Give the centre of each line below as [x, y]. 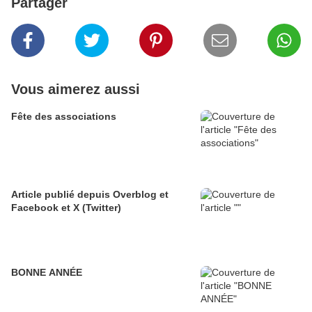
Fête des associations [64, 117]
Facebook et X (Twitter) [97, 208]
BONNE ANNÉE [47, 273]
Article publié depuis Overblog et [62, 195]
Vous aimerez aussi [76, 89]
